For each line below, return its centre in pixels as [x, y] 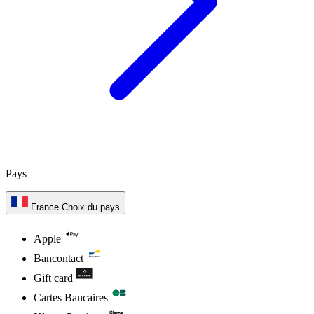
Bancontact [59, 258]
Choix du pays [91, 207]
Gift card [53, 278]
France [45, 207]
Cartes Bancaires [71, 297]
